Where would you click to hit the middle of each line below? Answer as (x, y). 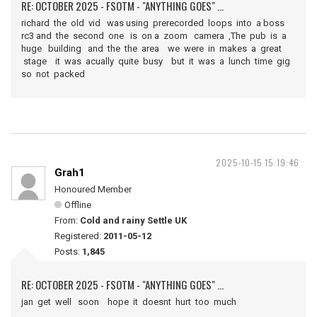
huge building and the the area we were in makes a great (152, 49)
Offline (78, 205)
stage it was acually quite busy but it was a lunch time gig (157, 62)
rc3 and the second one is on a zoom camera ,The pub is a (155, 36)
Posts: (68, 252)
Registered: (79, 236)
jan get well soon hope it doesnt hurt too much (134, 302)
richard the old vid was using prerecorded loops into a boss (154, 23)
